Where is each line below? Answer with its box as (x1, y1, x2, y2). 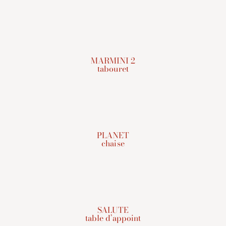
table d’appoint (85, 211, 141, 224)
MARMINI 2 (90, 54, 136, 67)
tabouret (97, 62, 129, 75)
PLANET (96, 129, 130, 141)
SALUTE (97, 203, 129, 216)
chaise (101, 137, 125, 149)
